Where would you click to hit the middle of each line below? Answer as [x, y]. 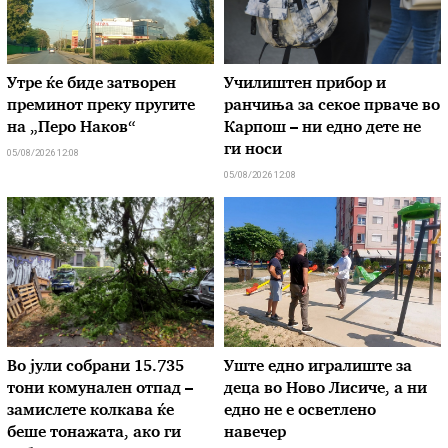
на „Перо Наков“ [72, 128]
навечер [255, 433]
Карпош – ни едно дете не [322, 128]
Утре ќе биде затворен [92, 84]
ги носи [253, 150]
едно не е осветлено [300, 411]
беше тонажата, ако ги [94, 433]
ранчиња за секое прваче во [332, 106]
